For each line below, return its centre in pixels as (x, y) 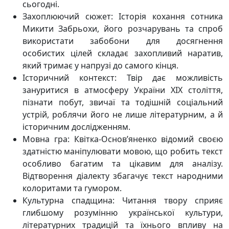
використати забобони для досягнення (123, 41)
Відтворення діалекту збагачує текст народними (123, 176)
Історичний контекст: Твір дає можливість (123, 78)
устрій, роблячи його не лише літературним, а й (123, 114)
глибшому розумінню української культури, (123, 213)
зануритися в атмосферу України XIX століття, (123, 90)
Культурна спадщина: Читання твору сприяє (123, 200)
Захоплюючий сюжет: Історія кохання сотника (123, 16)
